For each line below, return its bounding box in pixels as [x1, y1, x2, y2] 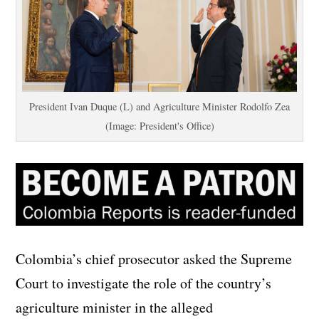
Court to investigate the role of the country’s [16, 273, 272, 293]
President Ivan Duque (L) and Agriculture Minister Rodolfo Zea [29, 99, 290, 113]
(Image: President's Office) [105, 118, 214, 132]
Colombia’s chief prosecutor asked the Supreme [16, 249, 293, 269]
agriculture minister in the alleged [16, 298, 214, 318]
